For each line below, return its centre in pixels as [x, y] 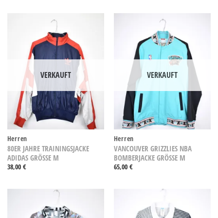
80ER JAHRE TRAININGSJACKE [48, 148]
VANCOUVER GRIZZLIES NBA [153, 148]
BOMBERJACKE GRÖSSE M [146, 157]
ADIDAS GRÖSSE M [30, 157]
